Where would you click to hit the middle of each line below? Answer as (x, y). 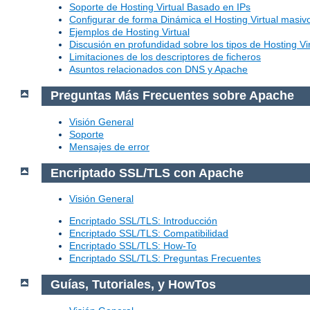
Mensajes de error (109, 146)
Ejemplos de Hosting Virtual (129, 32)
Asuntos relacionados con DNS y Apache (158, 70)
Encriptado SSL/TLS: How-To (133, 246)
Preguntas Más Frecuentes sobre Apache (172, 96)
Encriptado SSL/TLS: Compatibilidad (149, 234)
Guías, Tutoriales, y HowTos (133, 285)
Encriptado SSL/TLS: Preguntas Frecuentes (165, 258)
